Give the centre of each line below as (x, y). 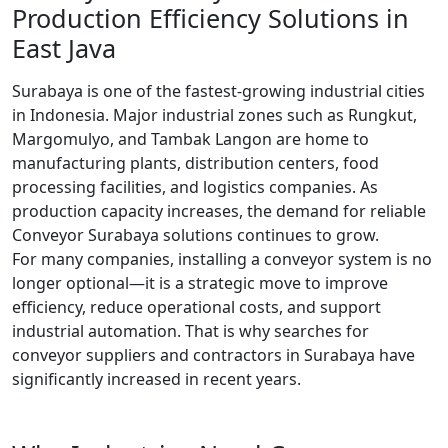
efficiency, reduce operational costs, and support (196, 307)
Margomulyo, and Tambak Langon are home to (190, 139)
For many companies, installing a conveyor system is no (222, 259)
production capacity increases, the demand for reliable (219, 211)
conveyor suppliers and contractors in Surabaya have (213, 355)
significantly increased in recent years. (156, 379)
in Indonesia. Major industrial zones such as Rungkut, (214, 115)
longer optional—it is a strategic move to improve (200, 283)
